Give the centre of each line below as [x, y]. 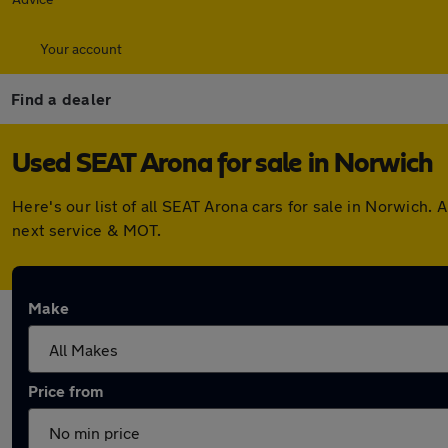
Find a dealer [61, 98]
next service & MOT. [87, 229]
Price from [65, 390]
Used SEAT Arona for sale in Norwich [222, 164]
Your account [81, 48]
